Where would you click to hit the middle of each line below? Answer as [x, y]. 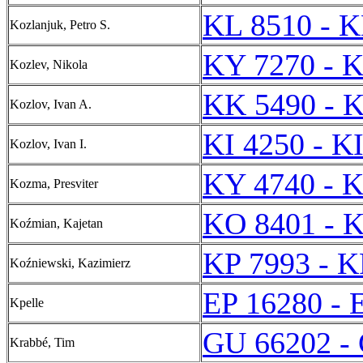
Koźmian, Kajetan [56, 223]
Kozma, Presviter [54, 184]
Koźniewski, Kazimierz [70, 263]
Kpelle [27, 303]
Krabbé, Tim [42, 342]
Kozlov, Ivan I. [48, 144]
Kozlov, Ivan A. [51, 104]
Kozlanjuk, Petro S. [60, 25]
